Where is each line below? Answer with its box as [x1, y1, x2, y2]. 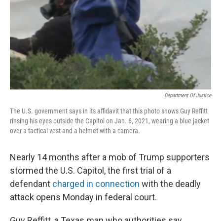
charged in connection [52, 179, 140, 189]
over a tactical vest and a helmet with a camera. [10, 127, 140, 135]
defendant [10, 179, 52, 189]
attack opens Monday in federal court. [10, 192, 157, 202]
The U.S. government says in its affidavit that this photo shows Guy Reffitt [10, 107, 208, 115]
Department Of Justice [164, 92, 211, 99]
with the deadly [140, 179, 201, 189]
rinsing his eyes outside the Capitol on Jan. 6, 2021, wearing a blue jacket [10, 117, 209, 125]
